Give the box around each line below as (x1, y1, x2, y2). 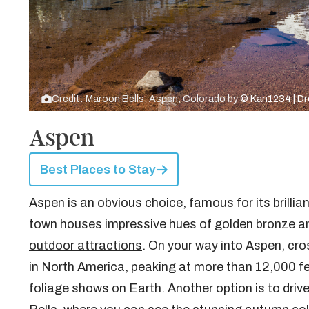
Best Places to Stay (39, 162, 156, 177)
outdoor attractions (29, 239, 142, 253)
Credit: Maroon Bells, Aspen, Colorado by (52, 93, 240, 105)
